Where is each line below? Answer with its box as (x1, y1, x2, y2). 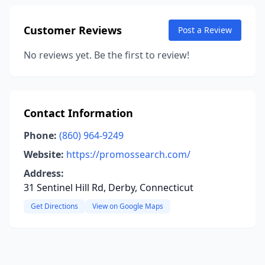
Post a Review (178, 24, 232, 35)
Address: (24, 167, 64, 180)
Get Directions (31, 201, 78, 211)
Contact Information (24, 106, 133, 120)
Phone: (24, 129, 57, 142)
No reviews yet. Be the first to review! (24, 49, 189, 62)
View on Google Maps (92, 201, 163, 211)
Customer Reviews (24, 23, 122, 37)
